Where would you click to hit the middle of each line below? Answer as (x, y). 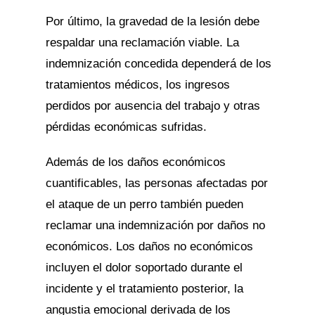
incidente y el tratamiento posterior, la (144, 288)
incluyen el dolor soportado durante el (144, 267)
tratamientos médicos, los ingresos (137, 84)
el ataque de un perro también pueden (144, 204)
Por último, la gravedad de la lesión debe (152, 21)
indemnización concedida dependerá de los (158, 63)
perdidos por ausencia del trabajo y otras (153, 105)
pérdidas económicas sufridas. (126, 127)
